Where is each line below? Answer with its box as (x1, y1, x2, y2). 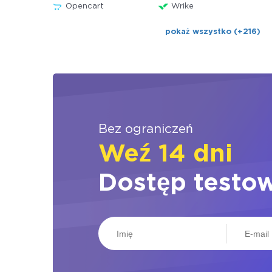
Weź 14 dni (98, 144, 233, 165)
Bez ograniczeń (98, 124, 193, 135)
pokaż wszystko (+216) (165, 29, 260, 35)
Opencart (66, 3, 104, 10)
